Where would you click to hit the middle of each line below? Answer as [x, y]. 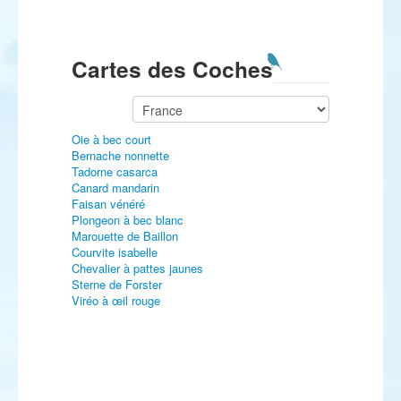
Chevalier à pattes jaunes [137, 268]
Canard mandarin [115, 188]
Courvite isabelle [115, 252]
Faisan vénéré [108, 204]
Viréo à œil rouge [116, 300]
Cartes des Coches [172, 69]
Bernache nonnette [120, 155]
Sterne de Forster [117, 284]
